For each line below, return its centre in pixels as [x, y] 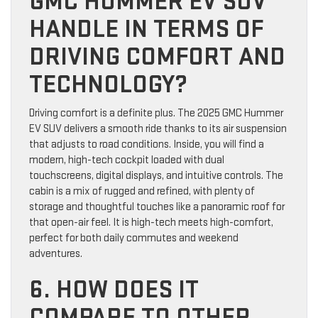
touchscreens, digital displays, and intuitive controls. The [156, 176]
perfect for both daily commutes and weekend [134, 238]
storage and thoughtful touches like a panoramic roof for [157, 207]
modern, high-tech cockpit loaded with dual [127, 160]
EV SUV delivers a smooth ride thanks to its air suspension [158, 129]
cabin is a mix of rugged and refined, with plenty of [142, 192]
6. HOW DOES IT [114, 290]
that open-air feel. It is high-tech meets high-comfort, [151, 223]
